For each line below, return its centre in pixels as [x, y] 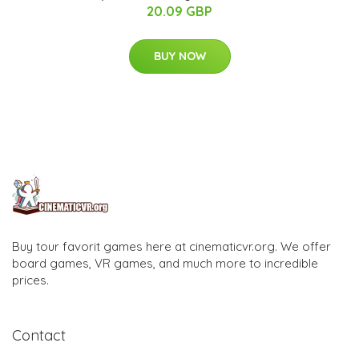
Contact [39, 335]
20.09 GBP [179, 11]
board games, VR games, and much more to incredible [165, 263]
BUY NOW [179, 56]
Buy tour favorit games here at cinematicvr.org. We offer [171, 246]
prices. [30, 280]
